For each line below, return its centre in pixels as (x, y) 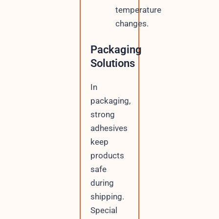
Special (104, 210)
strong (102, 114)
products (107, 155)
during (102, 183)
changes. (132, 23)
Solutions (112, 63)
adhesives (109, 128)
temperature (138, 10)
